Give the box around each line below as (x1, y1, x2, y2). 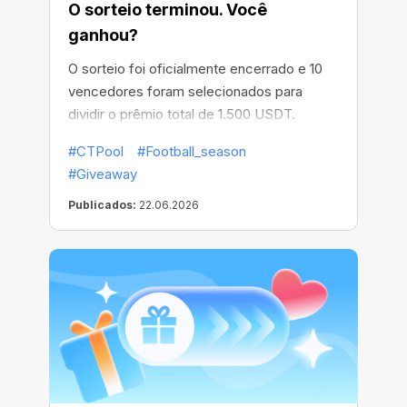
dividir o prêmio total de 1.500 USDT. (68, 105, 295, 124)
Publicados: (68, 198, 136, 213)
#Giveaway (68, 165, 137, 184)
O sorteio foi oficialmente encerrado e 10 (68, 60, 323, 78)
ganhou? (68, 25, 138, 45)
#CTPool (68, 143, 124, 161)
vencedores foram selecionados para (68, 83, 303, 101)
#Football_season (137, 143, 246, 161)
